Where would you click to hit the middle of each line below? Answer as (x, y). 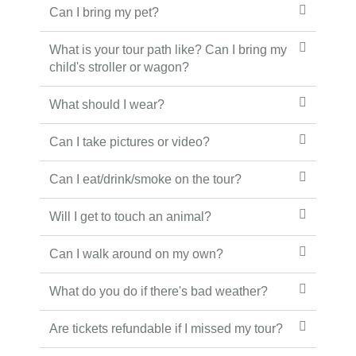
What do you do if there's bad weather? (159, 291)
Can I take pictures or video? (130, 142)
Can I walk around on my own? (136, 254)
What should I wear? (107, 104)
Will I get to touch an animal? (130, 217)
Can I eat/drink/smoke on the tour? (145, 179)
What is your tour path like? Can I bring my (168, 50)
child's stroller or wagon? (119, 67)
